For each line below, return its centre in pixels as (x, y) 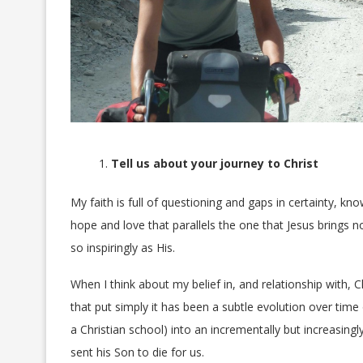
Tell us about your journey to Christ (215, 164)
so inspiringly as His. (123, 248)
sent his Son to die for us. (137, 352)
